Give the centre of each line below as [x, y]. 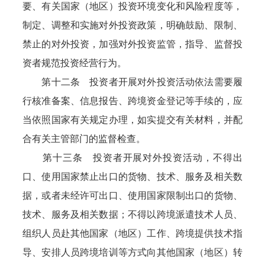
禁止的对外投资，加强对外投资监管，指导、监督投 [132, 44]
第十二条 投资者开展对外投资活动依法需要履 [132, 82]
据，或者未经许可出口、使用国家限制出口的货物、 [132, 195]
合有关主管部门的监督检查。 [84, 139]
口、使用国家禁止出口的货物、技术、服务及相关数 [132, 177]
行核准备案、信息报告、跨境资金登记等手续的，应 [132, 101]
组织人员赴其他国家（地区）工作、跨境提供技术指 [132, 233]
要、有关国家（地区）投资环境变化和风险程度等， [132, 6]
